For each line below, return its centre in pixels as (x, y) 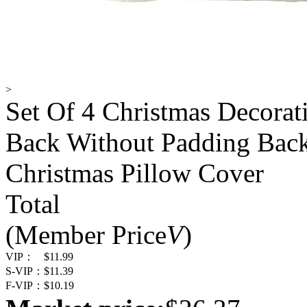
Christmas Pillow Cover (135, 173)
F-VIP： (25, 286)
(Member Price (86, 235)
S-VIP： (25, 271)
